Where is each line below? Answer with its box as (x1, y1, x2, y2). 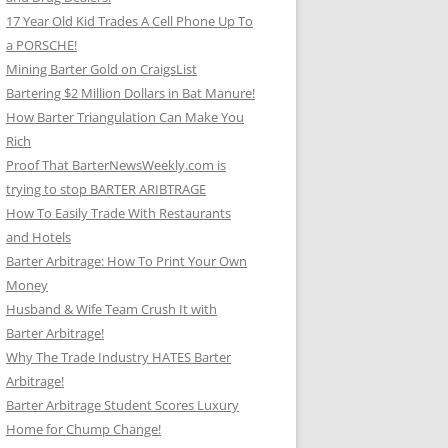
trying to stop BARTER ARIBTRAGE (6, 180, 206, 198)
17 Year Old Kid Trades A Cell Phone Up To (6, 12, 253, 30)
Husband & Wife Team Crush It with (6, 300, 217, 318)
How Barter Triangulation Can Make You (6, 108, 244, 126)
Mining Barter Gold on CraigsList (6, 60, 197, 78)
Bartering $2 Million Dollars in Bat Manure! (6, 84, 255, 102)
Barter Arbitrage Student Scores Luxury (6, 396, 239, 414)
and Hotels (6, 228, 71, 246)
